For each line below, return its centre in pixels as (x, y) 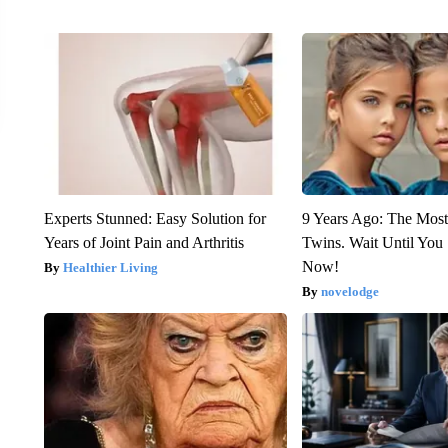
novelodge (350, 291)
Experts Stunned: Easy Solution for (154, 218)
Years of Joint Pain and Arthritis (143, 242)
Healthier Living (110, 267)
